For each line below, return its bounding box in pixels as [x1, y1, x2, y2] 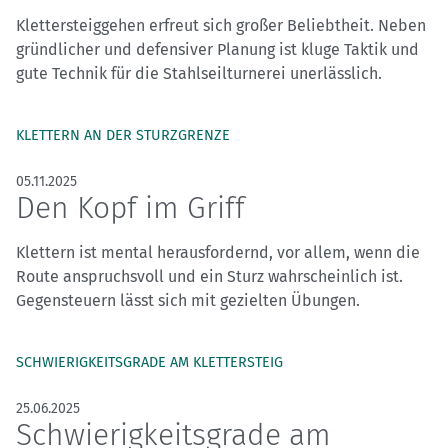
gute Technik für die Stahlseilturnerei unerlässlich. [16, 64, 382, 84]
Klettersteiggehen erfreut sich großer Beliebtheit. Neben [16, 16, 426, 36]
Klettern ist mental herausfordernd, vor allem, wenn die [16, 243, 420, 263]
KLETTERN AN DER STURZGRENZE [16, 127, 230, 145]
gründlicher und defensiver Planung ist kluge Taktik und [16, 40, 419, 60]
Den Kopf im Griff [16, 190, 245, 227]
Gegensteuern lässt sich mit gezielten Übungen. [16, 291, 360, 311]
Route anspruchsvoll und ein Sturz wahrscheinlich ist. [16, 267, 403, 287]
